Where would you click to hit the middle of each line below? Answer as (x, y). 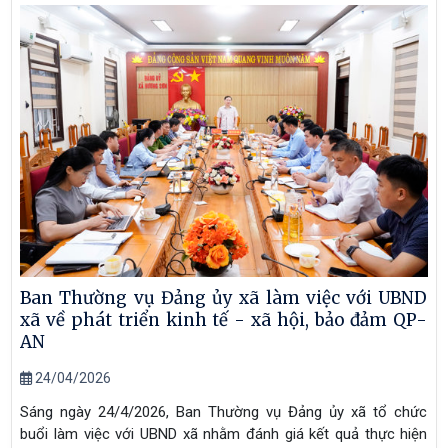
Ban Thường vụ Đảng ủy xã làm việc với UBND (224, 297)
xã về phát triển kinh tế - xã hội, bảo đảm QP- (224, 319)
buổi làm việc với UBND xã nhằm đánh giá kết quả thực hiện (224, 433)
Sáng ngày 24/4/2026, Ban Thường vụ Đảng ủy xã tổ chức (224, 411)
